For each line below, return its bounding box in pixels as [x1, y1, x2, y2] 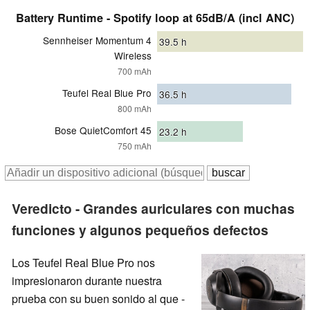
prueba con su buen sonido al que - [12, 291, 185, 307]
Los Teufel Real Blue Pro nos [12, 255, 155, 271]
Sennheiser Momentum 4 [43, 33, 152, 47]
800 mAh [118, 102, 152, 114]
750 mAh [118, 139, 152, 152]
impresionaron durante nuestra [12, 273, 162, 289]
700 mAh [118, 64, 152, 77]
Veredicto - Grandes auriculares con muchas [12, 198, 295, 218]
